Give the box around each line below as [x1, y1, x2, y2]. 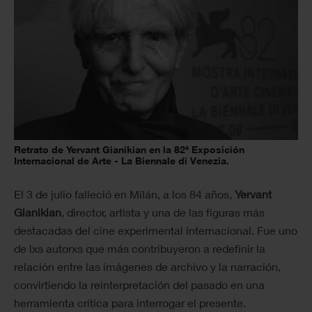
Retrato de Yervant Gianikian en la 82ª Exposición [14, 143, 244, 156]
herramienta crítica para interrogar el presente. [14, 296, 246, 310]
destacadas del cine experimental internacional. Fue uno [14, 224, 297, 237]
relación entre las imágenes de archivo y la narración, [14, 260, 281, 274]
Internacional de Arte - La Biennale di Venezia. [14, 155, 229, 167]
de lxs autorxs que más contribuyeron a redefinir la [14, 242, 265, 256]
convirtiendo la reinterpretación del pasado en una [14, 278, 265, 292]
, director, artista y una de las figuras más [61, 205, 265, 219]
